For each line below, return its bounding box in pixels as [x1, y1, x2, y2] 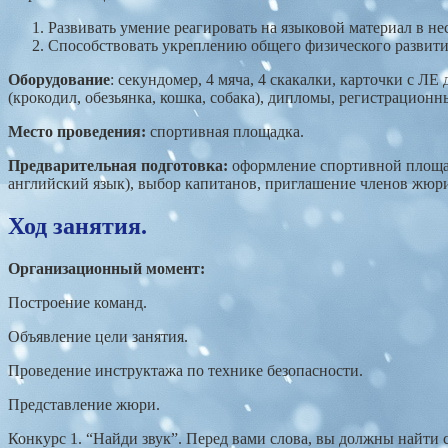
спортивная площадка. [146, 123, 304, 141]
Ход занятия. [8, 213, 147, 240]
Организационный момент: [8, 260, 205, 278]
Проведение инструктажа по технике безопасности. [8, 362, 363, 380]
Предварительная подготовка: [8, 157, 228, 175]
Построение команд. [8, 294, 147, 312]
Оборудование [8, 71, 110, 89]
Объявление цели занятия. [8, 328, 188, 346]
